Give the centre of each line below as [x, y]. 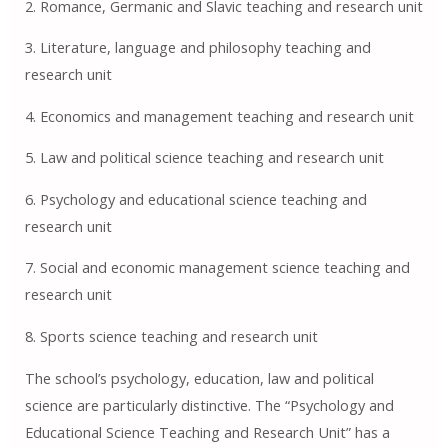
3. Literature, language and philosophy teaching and [197, 47]
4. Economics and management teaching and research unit [219, 115]
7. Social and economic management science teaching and [217, 267]
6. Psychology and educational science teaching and [195, 198]
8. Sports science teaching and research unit [171, 336]
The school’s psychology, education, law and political [199, 377]
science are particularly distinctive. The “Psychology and [209, 404]
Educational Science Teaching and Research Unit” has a [207, 431]
